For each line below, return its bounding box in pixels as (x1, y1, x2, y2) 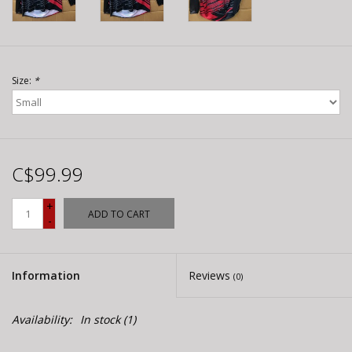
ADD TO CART (88, 207, 150, 222)
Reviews (189, 268, 233, 284)
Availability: (12, 312, 72, 328)
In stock (80, 312, 120, 328)
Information (12, 268, 80, 284)
